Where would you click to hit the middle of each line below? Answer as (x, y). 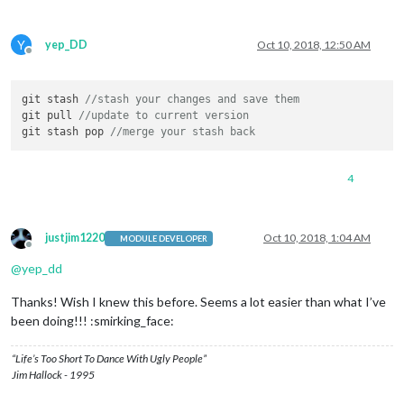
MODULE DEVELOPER (164, 238)
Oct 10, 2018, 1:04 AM (317, 238)
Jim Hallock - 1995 (53, 375)
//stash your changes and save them (193, 99)
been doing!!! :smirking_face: (92, 321)
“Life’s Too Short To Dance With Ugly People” (109, 359)
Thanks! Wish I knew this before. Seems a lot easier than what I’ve (198, 302)
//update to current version (164, 115)
